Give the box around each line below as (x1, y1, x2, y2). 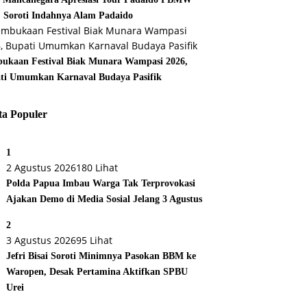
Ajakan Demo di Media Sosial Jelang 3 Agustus (6, 194, 203, 205)
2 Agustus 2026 (6, 161, 77, 175)
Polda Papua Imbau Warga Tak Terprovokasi (6, 178, 196, 189)
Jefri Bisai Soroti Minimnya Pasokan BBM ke (6, 251, 197, 262)
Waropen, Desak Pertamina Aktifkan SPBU (6, 267, 188, 278)
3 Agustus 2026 (6, 234, 77, 247)
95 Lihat (76, 234, 113, 247)
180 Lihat (76, 161, 119, 175)
